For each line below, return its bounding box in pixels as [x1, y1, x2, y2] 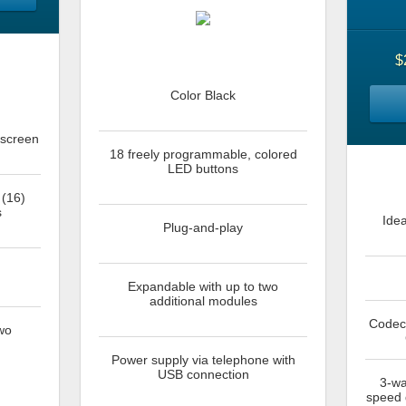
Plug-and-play [163, 219, 243, 235]
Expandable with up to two [128, 278, 278, 294]
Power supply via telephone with [111, 352, 295, 367]
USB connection [157, 366, 249, 382]
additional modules [149, 293, 257, 308]
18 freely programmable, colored [109, 146, 297, 161]
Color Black [170, 87, 236, 102]
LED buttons [168, 160, 238, 176]
